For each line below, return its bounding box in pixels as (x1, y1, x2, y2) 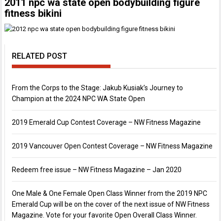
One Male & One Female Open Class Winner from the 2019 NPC (12, 189, 208, 197)
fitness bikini (4, 7, 62, 19)
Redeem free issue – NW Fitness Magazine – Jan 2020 (12, 166, 182, 174)
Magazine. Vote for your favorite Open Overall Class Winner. (12, 211, 197, 219)
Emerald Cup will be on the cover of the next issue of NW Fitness (12, 200, 210, 208)
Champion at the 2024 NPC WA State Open (12, 95, 146, 103)
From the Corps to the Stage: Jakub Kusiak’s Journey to (12, 84, 184, 92)
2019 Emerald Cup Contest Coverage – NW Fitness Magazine (12, 118, 201, 126)
